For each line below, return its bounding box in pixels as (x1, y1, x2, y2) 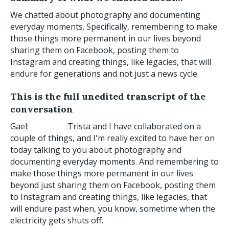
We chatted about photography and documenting (10, 9, 200, 20)
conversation (10, 103, 73, 115)
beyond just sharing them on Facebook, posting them (10, 179, 216, 191)
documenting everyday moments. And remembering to (10, 155, 219, 167)
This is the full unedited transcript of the (10, 90, 205, 102)
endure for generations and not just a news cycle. (10, 67, 199, 79)
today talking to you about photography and (10, 144, 181, 155)
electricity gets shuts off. (10, 214, 103, 226)
